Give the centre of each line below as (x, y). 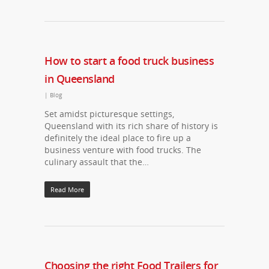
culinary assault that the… (97, 162)
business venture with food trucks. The (123, 150)
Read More (67, 189)
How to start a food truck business (129, 61)
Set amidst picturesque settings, (109, 114)
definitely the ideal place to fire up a (118, 138)
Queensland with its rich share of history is (131, 126)
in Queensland (80, 79)
